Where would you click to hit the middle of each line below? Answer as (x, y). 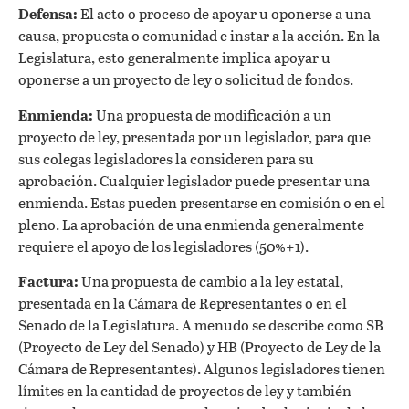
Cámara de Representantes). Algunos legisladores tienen (202, 368)
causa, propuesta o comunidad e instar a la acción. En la (199, 36)
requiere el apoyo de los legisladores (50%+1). (163, 246)
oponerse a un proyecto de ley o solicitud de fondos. (186, 79)
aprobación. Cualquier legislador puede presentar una (194, 180)
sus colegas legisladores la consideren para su (166, 158)
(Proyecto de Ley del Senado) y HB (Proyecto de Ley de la (199, 346)
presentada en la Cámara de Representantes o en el (183, 302)
